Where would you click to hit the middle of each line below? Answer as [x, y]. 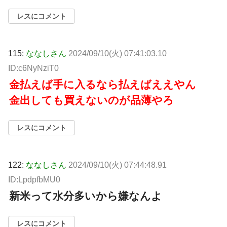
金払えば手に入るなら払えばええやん [103, 84]
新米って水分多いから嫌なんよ [86, 196]
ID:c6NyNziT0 [33, 68]
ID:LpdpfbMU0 [34, 179]
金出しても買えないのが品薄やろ [91, 100]
